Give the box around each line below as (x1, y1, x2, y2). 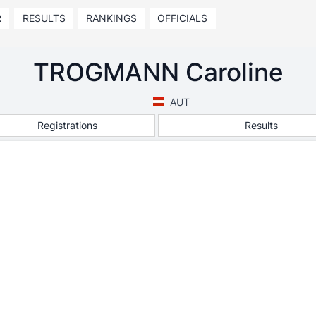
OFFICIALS (157, 12, 208, 24)
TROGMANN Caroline (32, 57, 284, 87)
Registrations (37, 119, 97, 131)
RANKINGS (85, 12, 137, 24)
